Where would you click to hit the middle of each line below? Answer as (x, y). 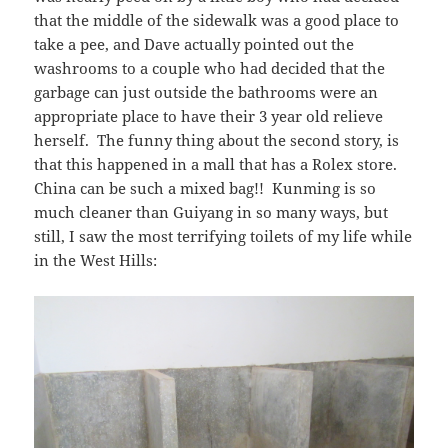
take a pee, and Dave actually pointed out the (194, 44)
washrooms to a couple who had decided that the (210, 68)
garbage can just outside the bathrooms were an (206, 92)
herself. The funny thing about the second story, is (217, 140)
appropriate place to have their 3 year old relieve (209, 116)
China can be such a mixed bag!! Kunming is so (205, 188)
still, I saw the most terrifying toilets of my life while (223, 236)
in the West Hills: (96, 260)
